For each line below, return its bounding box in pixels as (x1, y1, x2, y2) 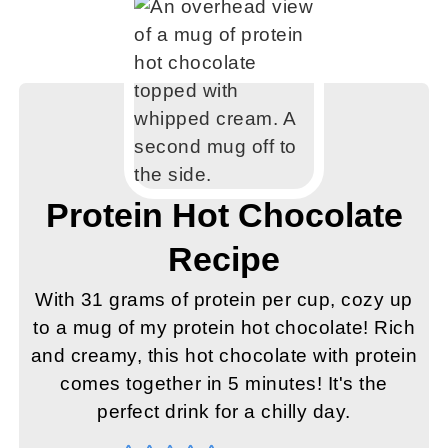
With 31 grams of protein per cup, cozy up (35, 289, 413, 311)
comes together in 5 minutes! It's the (60, 373, 388, 395)
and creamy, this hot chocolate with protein (30, 345, 418, 367)
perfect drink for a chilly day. (97, 401, 351, 423)
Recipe (168, 240, 280, 279)
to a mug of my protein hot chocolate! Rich (33, 317, 415, 339)
